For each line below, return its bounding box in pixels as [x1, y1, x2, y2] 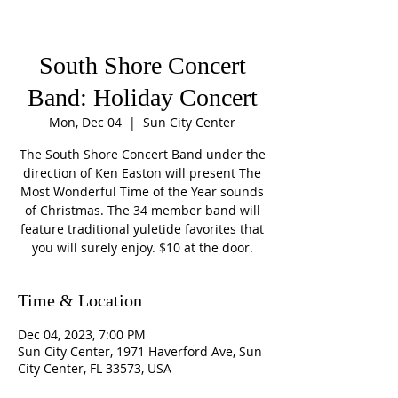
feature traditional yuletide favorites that [20, 220, 264, 237]
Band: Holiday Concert [27, 84, 258, 111]
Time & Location [18, 291, 142, 310]
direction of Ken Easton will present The [23, 164, 261, 181]
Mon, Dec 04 [49, 114, 122, 131]
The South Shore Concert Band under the [19, 146, 266, 163]
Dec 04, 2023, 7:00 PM [18, 326, 146, 343]
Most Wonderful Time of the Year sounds [20, 183, 264, 200]
